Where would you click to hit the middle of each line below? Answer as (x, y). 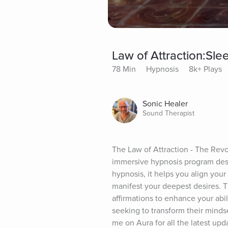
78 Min (124, 69)
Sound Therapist (168, 113)
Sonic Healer (165, 104)
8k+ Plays (205, 69)
